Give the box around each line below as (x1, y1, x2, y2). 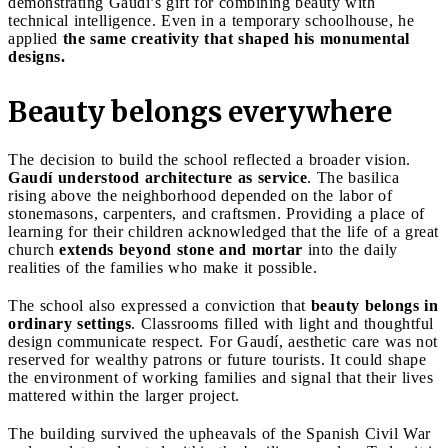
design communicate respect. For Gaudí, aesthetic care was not (8, 332, 438, 350)
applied (8, 29, 63, 47)
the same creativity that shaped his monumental (62, 29, 410, 47)
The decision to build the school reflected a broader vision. (8, 150, 411, 168)
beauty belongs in (310, 296, 438, 314)
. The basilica (307, 168, 399, 186)
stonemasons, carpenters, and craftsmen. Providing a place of (8, 204, 425, 222)
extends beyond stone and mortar (59, 240, 303, 258)
